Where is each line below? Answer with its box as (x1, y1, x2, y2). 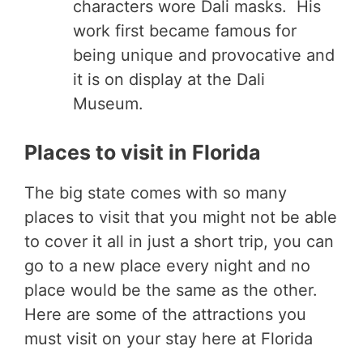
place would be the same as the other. (24, 280, 318, 300)
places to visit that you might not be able (24, 207, 337, 227)
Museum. (73, 93, 148, 113)
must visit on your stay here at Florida (24, 328, 313, 348)
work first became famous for (73, 20, 297, 41)
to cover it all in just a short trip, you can (24, 231, 334, 251)
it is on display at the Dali (73, 69, 265, 89)
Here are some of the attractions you (24, 304, 306, 324)
